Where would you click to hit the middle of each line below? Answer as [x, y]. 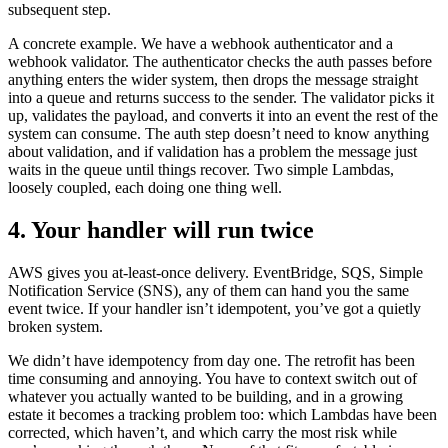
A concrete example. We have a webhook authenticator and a [200, 44]
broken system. [55, 327]
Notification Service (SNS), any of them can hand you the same [208, 291]
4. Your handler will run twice [161, 230]
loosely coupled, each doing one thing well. [145, 188]
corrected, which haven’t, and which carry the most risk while [202, 433]
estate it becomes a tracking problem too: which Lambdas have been [222, 415]
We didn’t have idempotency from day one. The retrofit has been [211, 361]
